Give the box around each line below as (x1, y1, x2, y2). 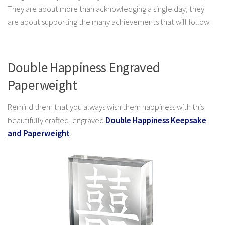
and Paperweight (8, 128, 70, 139)
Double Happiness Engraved (8, 58, 160, 76)
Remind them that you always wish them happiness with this (8, 101, 204, 113)
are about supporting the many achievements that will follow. (8, 17, 211, 28)
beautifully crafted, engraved (8, 115, 105, 126)
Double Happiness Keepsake (105, 115, 206, 126)
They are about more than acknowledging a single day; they (8, 4, 204, 15)
